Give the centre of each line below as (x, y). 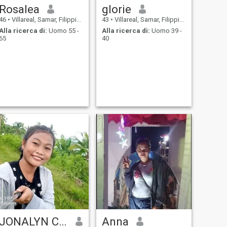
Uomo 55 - (63, 31)
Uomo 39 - (166, 31)
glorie (116, 9)
